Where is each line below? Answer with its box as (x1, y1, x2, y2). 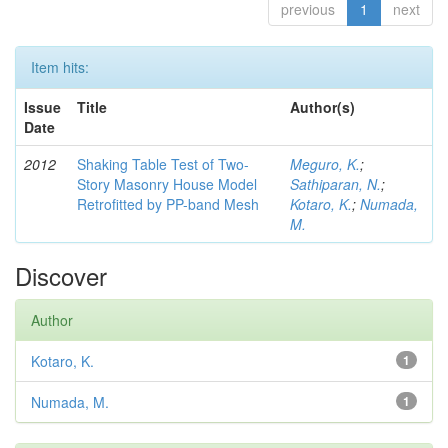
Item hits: (31, 57, 89, 78)
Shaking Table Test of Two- (77, 154, 249, 175)
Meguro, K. (290, 154, 360, 175)
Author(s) (290, 97, 355, 118)
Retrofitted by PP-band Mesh (77, 194, 259, 215)
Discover (15, 258, 107, 294)
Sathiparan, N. (290, 174, 381, 195)
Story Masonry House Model (77, 174, 257, 195)
